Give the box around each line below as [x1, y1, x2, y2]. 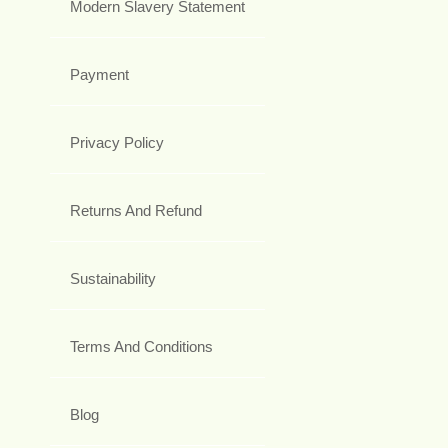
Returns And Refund [70, 201, 202, 219]
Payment [70, 65, 129, 83]
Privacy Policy [70, 133, 164, 151]
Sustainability [70, 269, 156, 287]
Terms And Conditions [70, 337, 213, 355]
